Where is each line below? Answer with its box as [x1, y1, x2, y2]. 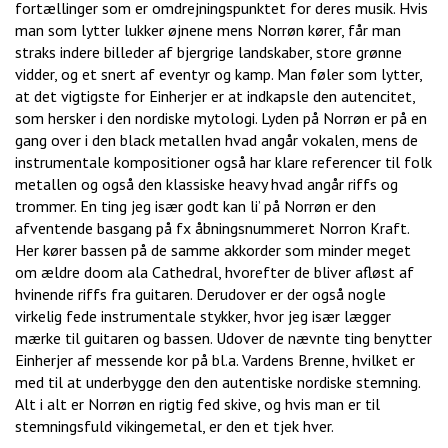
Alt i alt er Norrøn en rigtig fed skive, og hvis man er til [15, 394, 380, 415]
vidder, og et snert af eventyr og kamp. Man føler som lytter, [15, 64, 422, 85]
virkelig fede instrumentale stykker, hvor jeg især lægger [15, 306, 391, 327]
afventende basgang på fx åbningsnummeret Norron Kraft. [15, 218, 409, 239]
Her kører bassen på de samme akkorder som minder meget [15, 240, 411, 261]
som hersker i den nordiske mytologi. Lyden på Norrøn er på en [15, 108, 427, 129]
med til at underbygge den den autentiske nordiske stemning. [15, 372, 420, 393]
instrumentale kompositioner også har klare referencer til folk [15, 152, 432, 173]
